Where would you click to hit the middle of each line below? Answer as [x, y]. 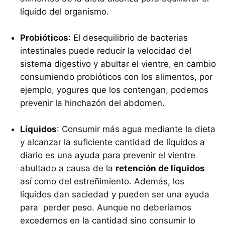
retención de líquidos [160, 168]
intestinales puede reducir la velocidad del [106, 50]
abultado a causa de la [68, 168]
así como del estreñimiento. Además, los [102, 181]
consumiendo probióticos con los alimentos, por [116, 77]
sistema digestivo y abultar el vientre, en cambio [118, 64]
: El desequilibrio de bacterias [128, 37]
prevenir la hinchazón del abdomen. [92, 103]
